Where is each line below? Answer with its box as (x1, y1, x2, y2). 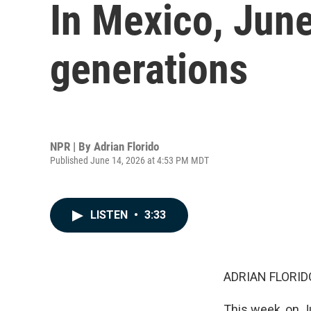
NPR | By (50, 139, 94, 153)
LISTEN (90, 208, 131, 221)
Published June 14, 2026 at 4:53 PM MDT (50, 154, 209, 166)
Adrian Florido (94, 139, 159, 153)
